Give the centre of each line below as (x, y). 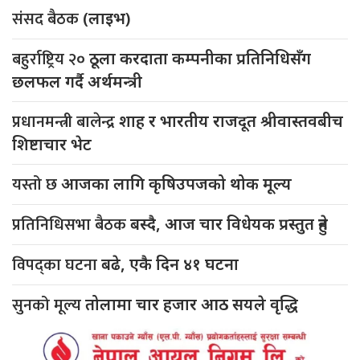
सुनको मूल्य (49, 305)
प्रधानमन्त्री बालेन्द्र (65, 122)
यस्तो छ (37, 184)
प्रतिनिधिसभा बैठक (71, 225)
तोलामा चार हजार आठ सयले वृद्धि (192, 304)
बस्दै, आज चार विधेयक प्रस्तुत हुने (229, 223)
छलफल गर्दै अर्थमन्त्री (77, 81)
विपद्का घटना (57, 265)
